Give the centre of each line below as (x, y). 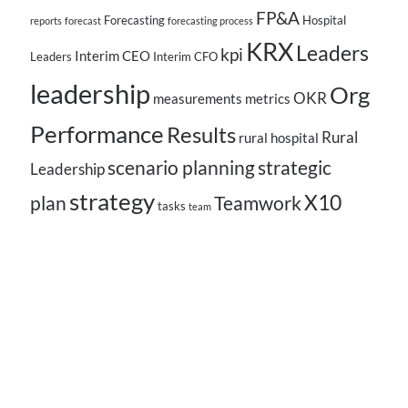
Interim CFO (186, 57)
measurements (198, 99)
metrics (268, 99)
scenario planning (182, 168)
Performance (97, 134)
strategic (295, 168)
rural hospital (279, 138)
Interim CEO (113, 56)
